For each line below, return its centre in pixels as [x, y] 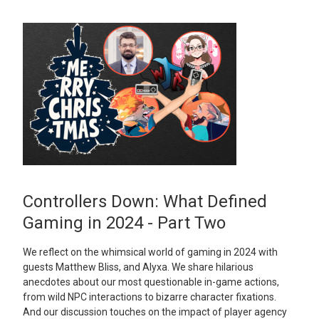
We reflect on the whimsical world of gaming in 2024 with [150, 252]
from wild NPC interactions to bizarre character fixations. [150, 297]
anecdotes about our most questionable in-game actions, [151, 282]
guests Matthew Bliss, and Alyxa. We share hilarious [138, 267]
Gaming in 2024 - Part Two [124, 223]
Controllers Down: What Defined [145, 202]
